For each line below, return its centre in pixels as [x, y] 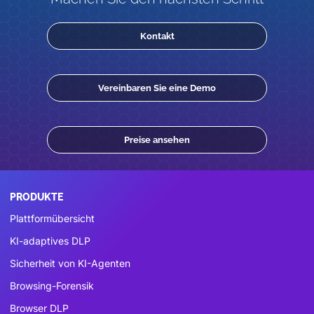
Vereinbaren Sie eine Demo [157, 88]
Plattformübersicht [52, 218]
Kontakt [157, 36]
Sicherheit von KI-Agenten [70, 263]
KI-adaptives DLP [50, 240]
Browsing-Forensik [52, 285]
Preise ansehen [157, 139]
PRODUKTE [36, 197]
